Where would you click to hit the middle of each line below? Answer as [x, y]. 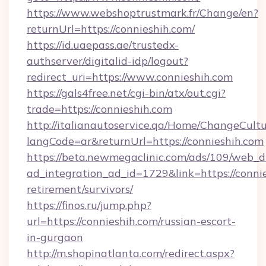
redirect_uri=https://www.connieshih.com [130, 77]
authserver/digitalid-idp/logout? [107, 61]
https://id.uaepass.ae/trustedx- [103, 45]
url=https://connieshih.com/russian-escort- [131, 221]
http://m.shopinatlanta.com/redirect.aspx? [131, 253]
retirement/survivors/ [80, 189]
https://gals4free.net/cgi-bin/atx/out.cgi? [126, 93]
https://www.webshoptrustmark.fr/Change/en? [142, 13]
